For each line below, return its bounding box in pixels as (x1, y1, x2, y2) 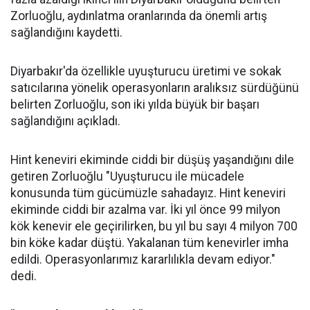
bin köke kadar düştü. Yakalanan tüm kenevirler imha (10, 236, 289, 250)
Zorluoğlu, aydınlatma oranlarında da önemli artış (10, 9, 267, 23)
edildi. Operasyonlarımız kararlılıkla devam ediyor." (10, 253, 275, 266)
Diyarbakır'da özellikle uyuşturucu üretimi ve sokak (10, 64, 282, 78)
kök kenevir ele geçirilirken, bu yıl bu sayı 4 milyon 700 (10, 219, 298, 233)
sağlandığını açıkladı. (10, 114, 120, 128)
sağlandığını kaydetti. (10, 26, 122, 39)
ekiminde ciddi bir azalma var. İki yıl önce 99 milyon (10, 203, 280, 217)
